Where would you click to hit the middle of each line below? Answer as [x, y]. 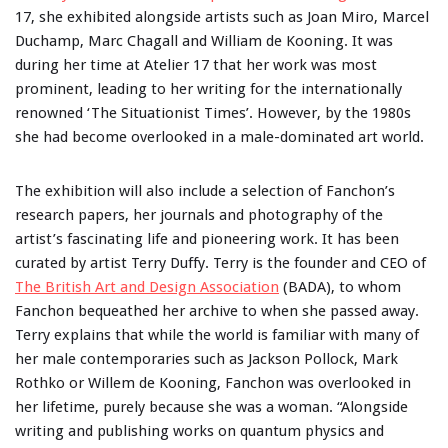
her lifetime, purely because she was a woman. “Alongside [211, 407]
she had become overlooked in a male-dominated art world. [219, 137]
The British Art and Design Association [147, 287]
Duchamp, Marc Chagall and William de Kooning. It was [204, 41]
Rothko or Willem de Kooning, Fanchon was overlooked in [213, 383]
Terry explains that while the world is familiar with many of [217, 335]
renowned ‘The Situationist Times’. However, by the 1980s [213, 113]
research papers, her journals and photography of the [199, 215]
